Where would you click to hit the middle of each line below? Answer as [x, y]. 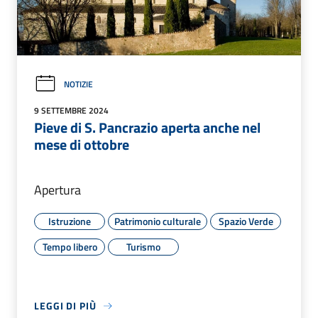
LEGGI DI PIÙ [65, 306]
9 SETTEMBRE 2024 [71, 111]
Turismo [143, 247]
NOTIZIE [78, 84]
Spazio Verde [246, 221]
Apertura [57, 190]
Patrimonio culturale [158, 221]
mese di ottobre [82, 145]
